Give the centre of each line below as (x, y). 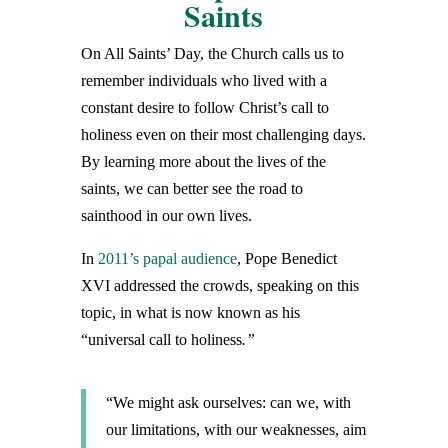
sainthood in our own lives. (166, 215)
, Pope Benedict (286, 258)
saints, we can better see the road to (191, 188)
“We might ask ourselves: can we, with (228, 402)
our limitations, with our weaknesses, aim (235, 429)
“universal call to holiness (161, 339)
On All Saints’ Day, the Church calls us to (212, 53)
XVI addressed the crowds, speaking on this (219, 285)
